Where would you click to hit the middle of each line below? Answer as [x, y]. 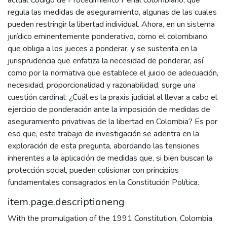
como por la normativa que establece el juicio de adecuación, [113, 73]
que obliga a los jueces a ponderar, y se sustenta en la [102, 49]
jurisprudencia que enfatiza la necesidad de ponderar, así [105, 61]
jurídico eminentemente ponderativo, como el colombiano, [108, 37]
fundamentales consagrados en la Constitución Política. [103, 183]
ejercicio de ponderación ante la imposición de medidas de [109, 110]
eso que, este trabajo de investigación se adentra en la [103, 134]
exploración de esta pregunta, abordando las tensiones [104, 146]
